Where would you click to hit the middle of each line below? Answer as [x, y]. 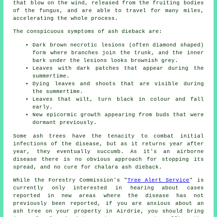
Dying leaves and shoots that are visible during [118, 84]
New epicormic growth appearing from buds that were [118, 115]
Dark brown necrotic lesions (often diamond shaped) [118, 45]
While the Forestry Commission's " [70, 180]
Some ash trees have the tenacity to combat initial [108, 136]
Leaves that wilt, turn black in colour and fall [118, 100]
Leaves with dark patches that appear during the [118, 69]
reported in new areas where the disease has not [108, 196]
